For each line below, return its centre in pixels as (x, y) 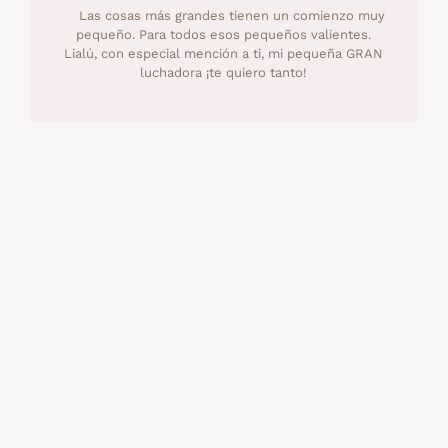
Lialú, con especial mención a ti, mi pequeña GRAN (224, 53)
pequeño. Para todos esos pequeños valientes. (224, 34)
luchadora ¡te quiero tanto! (224, 72)
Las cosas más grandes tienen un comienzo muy (223, 15)
